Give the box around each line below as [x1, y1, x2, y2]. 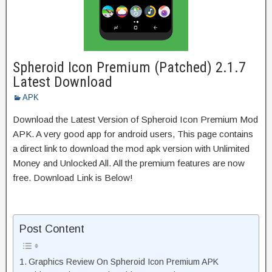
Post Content [19, 223, 84, 236]
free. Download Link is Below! [13, 172, 133, 183]
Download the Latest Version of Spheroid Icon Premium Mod [13, 114, 258, 124]
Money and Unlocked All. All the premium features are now [13, 157, 245, 168]
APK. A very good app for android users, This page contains [13, 128, 253, 139]
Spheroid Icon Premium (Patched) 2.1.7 [13, 58, 246, 76]
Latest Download [13, 73, 112, 90]
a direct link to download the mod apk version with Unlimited [13, 143, 250, 154]
